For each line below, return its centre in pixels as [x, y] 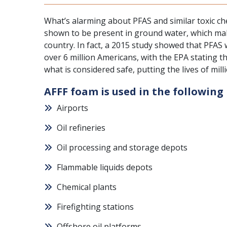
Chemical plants [87, 187]
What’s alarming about [88, 21]
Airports [72, 108]
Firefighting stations [95, 207]
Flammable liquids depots [105, 167]
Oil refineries [81, 128]
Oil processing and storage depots [122, 147]
